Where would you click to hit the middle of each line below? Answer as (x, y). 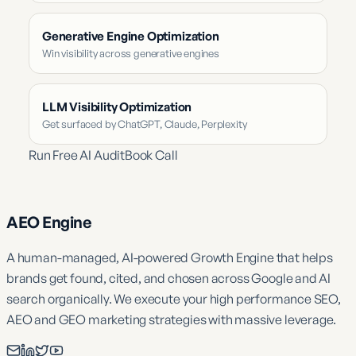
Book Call (151, 155)
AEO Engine (49, 222)
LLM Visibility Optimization (117, 106)
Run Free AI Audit (77, 155)
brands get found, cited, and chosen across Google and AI (169, 278)
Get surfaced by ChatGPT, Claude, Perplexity (145, 124)
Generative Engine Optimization (131, 36)
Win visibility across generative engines (131, 53)
